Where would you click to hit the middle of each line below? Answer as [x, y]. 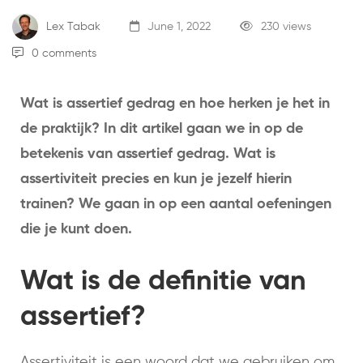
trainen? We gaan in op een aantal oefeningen [176, 205]
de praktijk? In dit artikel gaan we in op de [162, 129]
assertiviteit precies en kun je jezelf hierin [156, 179]
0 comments [64, 54]
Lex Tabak [72, 26]
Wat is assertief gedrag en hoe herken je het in [175, 104]
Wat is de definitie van [163, 282]
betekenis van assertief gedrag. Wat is [148, 154]
